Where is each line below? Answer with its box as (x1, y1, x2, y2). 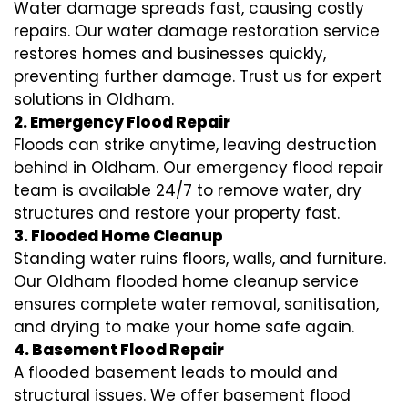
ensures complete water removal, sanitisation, (14, 293, 379, 316)
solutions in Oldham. (14, 88, 174, 111)
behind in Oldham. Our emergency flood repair (14, 157, 383, 179)
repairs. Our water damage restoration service (14, 20, 380, 43)
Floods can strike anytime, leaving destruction (14, 134, 377, 157)
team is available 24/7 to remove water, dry (14, 179, 362, 202)
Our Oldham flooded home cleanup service (14, 270, 359, 293)
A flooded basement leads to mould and (14, 362, 338, 384)
